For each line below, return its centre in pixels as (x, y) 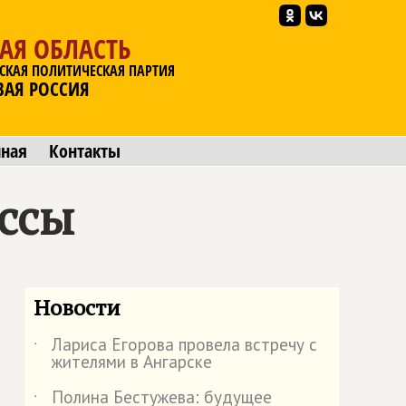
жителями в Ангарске (132, 362)
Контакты (84, 151)
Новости (77, 307)
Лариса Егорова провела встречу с (184, 344)
